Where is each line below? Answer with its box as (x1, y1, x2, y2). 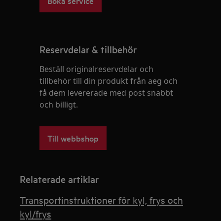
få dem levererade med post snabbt (39, 87, 174, 98)
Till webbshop (47, 132, 99, 144)
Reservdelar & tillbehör (39, 43, 137, 56)
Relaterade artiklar (20, 173, 99, 185)
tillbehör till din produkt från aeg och (39, 75, 178, 86)
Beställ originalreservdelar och (39, 64, 154, 74)
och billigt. (39, 99, 78, 110)
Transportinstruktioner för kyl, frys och (20, 193, 184, 206)
